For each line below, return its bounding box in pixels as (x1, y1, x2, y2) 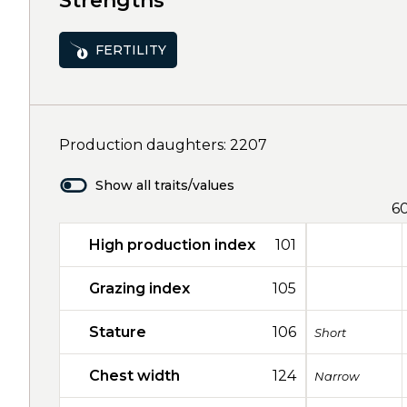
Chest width (89, 367, 180, 384)
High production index (89, 236, 255, 253)
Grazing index (89, 280, 190, 297)
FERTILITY (95, 41, 166, 58)
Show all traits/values (95, 177, 234, 194)
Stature (89, 323, 146, 341)
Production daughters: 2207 (59, 136, 267, 154)
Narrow (314, 368, 359, 383)
